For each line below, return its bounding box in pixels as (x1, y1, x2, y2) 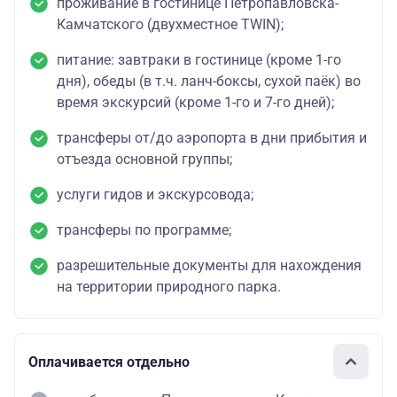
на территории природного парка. (57, 278, 281, 296)
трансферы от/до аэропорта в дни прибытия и (57, 129, 367, 147)
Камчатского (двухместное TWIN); (57, 16, 284, 34)
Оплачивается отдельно (28, 353, 190, 370)
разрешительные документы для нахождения (57, 257, 362, 275)
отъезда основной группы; (57, 151, 232, 168)
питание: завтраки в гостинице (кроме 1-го (57, 51, 341, 69)
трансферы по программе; (57, 222, 231, 239)
